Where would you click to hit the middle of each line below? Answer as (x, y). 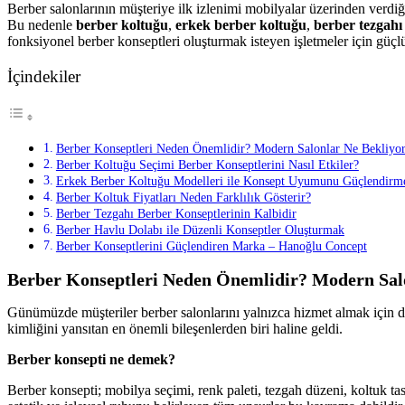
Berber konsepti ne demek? (91, 360)
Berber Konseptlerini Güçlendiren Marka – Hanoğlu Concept (211, 246)
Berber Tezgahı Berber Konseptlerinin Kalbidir (176, 214)
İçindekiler (44, 76)
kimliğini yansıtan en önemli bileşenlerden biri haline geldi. (175, 329)
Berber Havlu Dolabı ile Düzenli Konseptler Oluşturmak (200, 230)
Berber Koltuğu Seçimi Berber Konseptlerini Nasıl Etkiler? (207, 165)
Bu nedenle (42, 24)
